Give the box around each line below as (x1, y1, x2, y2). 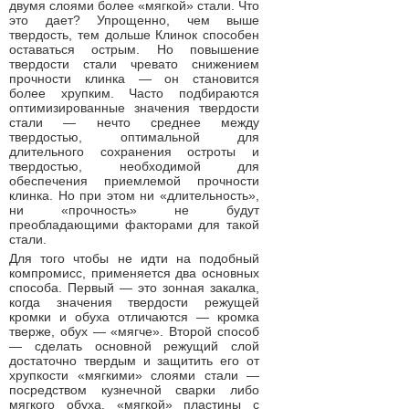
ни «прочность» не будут (9, 203, 259, 217)
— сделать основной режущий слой (9, 339, 259, 353)
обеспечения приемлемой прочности (9, 173, 259, 188)
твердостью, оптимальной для (9, 130, 259, 144)
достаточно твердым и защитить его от (9, 353, 259, 368)
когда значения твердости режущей (9, 295, 259, 309)
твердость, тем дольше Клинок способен (9, 27, 259, 42)
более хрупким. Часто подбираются (9, 86, 259, 100)
